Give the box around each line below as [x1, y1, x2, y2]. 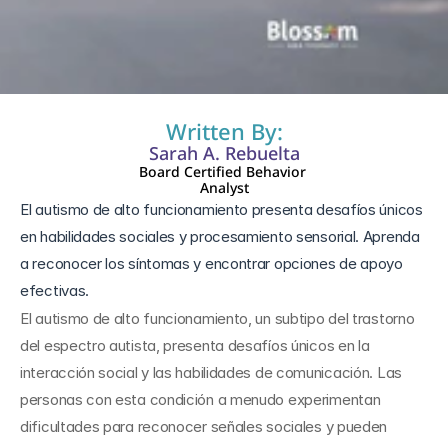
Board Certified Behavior [138, 162, 306, 181]
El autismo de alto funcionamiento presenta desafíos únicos [20, 200, 423, 219]
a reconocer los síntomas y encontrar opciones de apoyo [20, 254, 403, 273]
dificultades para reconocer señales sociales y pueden [20, 417, 388, 436]
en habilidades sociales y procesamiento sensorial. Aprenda [20, 227, 420, 246]
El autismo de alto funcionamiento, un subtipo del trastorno [20, 309, 415, 328]
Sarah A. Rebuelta [148, 141, 300, 165]
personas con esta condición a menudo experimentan [20, 390, 381, 409]
